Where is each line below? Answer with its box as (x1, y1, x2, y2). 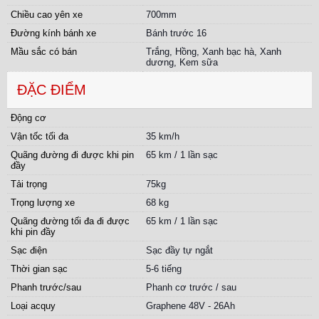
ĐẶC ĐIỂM (17, 82, 86, 98)
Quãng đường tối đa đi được (11, 216, 130, 227)
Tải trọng (11, 179, 47, 190)
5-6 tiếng (146, 263, 182, 275)
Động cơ (11, 113, 46, 124)
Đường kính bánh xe (11, 28, 96, 39)
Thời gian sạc (11, 263, 68, 275)
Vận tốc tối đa (11, 131, 68, 142)
